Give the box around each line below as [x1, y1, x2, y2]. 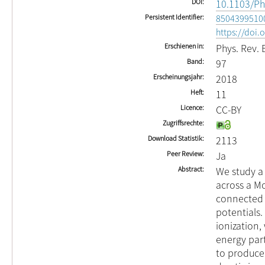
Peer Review [167, 149, 202, 158]
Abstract [178, 164, 202, 173]
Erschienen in [164, 41, 202, 50]
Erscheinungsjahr [153, 72, 202, 81]
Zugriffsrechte [163, 118, 202, 127]
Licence [180, 103, 202, 112]
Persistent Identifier [145, 12, 202, 21]
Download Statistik [148, 134, 202, 143]
